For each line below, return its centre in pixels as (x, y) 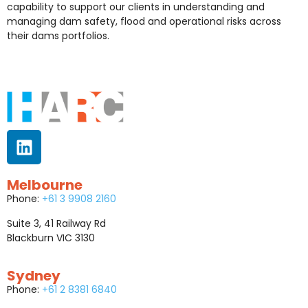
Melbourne (45, 185)
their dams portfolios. (58, 35)
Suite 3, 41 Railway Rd (56, 223)
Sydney (34, 275)
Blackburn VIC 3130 (51, 238)
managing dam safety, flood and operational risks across (144, 21)
